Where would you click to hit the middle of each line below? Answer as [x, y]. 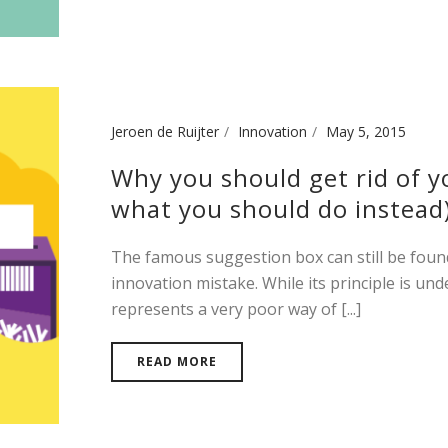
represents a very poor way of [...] [236, 308]
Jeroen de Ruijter [165, 131]
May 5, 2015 [366, 131]
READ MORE [177, 361]
